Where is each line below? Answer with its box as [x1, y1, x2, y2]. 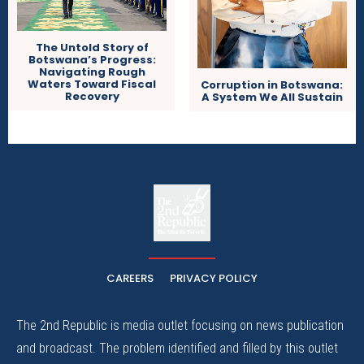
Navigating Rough [38, 64, 145, 80]
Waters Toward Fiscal [28, 76, 157, 93]
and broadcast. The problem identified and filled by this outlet [16, 340, 338, 357]
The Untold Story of [35, 40, 149, 56]
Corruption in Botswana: [201, 77, 344, 93]
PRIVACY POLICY [170, 271, 258, 287]
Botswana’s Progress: [28, 52, 156, 68]
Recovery [64, 89, 119, 105]
